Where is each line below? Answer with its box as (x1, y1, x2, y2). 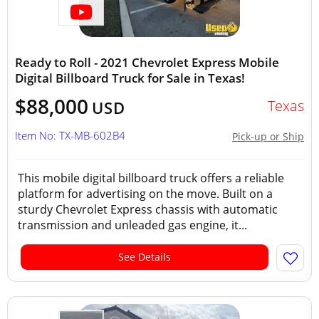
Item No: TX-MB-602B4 (15, 128, 125, 142)
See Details (118, 250, 171, 263)
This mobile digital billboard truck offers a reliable (18, 170, 284, 186)
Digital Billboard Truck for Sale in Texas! (15, 70, 245, 86)
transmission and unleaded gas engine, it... (18, 217, 247, 233)
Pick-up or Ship (232, 130, 304, 143)
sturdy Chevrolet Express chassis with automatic (18, 202, 278, 217)
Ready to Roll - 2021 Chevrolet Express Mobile (15, 54, 279, 70)
